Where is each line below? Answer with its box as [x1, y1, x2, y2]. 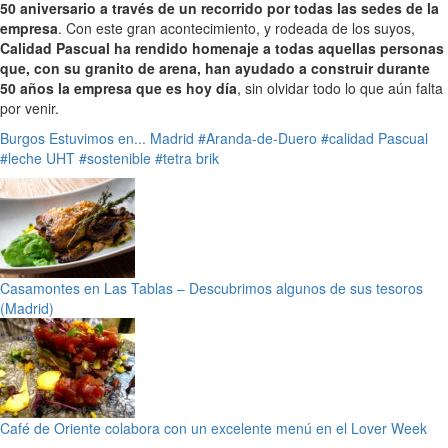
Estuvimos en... [49, 128, 146, 148]
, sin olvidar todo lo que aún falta [237, 78, 443, 98]
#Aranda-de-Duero [198, 128, 317, 148]
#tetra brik [155, 148, 219, 168]
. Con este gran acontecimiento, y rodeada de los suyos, [58, 18, 415, 38]
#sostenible [79, 148, 151, 168]
